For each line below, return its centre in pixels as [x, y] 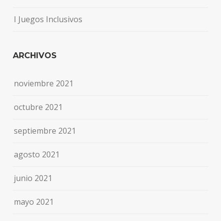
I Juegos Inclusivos [48, 19]
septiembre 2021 [45, 130]
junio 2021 [33, 178]
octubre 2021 [38, 107]
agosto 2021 [37, 154]
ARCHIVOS [35, 55]
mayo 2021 [34, 202]
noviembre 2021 [44, 83]
